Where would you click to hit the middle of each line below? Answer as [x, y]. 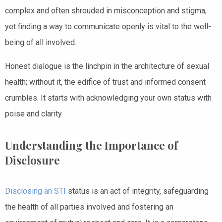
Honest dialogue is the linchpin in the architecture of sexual [107, 66]
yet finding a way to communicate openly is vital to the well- [108, 26]
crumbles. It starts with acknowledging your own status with [108, 98]
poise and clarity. [34, 113]
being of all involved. [41, 42]
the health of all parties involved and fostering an [89, 207]
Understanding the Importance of [91, 145]
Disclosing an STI [35, 191]
